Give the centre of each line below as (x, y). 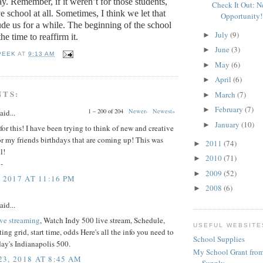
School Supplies (219, 239)
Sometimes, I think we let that (111, 13)
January (228, 124)
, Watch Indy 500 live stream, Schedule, (102, 220)
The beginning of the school (119, 25)
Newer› (138, 111)
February (230, 109)
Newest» (164, 111)
